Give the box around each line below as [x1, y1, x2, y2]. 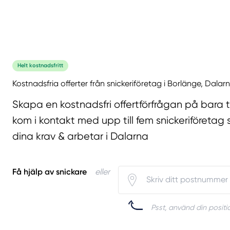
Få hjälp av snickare [12, 166, 87, 177]
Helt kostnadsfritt [17, 62, 63, 69]
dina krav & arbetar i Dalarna [12, 130, 148, 143]
